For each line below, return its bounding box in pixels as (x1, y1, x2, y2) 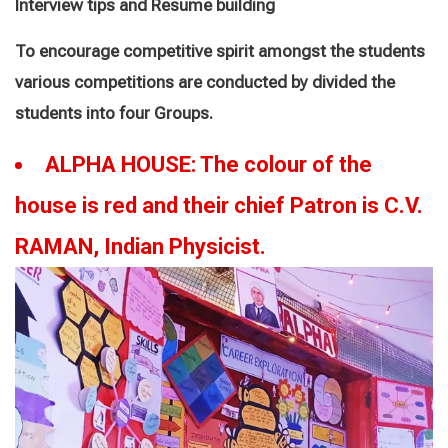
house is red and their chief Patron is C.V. (15, 193, 423, 218)
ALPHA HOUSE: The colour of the (45, 152, 372, 177)
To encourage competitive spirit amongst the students (15, 41, 425, 61)
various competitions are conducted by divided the (15, 72, 395, 92)
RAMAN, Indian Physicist (15, 234, 260, 259)
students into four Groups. (15, 103, 213, 123)
